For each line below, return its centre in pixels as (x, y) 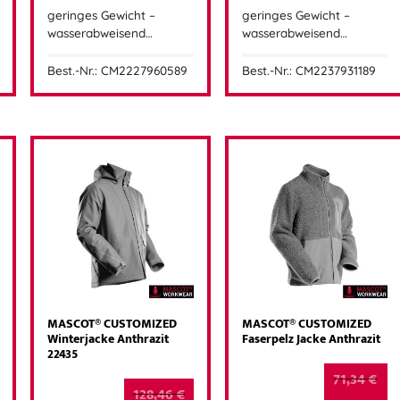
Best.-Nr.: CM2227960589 (118, 71)
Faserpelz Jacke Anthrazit (311, 340)
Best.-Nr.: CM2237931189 (308, 71)
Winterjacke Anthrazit (108, 340)
